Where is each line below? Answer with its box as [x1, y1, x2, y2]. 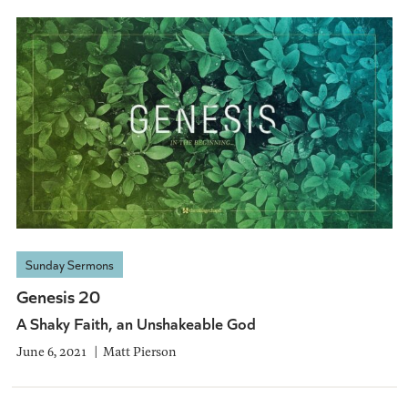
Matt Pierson [102, 341, 177, 361]
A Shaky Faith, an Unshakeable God [15, 311, 256, 334]
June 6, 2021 [15, 341, 87, 361]
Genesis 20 [15, 282, 100, 308]
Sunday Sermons [25, 255, 114, 273]
